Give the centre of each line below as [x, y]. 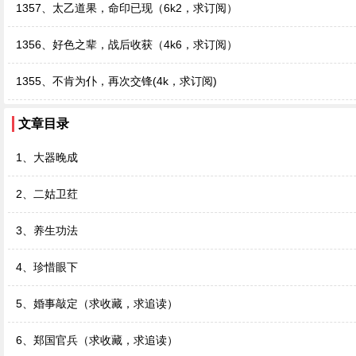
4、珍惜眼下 [47, 267]
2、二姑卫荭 [47, 194]
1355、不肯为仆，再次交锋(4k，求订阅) [116, 81]
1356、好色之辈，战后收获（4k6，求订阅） [127, 44]
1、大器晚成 [47, 157]
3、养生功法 [47, 230]
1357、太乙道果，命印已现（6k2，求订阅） [127, 8]
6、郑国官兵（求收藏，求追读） [97, 340]
